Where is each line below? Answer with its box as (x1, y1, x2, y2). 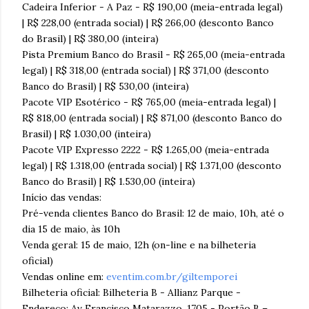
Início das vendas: (22, 190, 101, 203)
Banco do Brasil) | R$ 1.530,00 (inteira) (22, 175, 195, 188)
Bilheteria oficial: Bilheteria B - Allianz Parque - (22, 286, 241, 299)
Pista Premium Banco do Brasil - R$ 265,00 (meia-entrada (22, 48, 285, 61)
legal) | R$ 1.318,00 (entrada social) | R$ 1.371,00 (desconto (22, 159, 281, 172)
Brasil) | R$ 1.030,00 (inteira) (22, 127, 151, 140)
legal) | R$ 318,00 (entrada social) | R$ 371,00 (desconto (22, 63, 269, 77)
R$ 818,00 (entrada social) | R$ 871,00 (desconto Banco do (22, 111, 282, 124)
